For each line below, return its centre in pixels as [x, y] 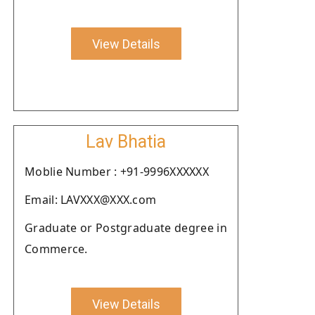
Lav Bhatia [126, 142]
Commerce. [56, 249]
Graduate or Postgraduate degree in [126, 228]
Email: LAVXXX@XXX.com [91, 200]
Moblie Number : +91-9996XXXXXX [117, 172]
